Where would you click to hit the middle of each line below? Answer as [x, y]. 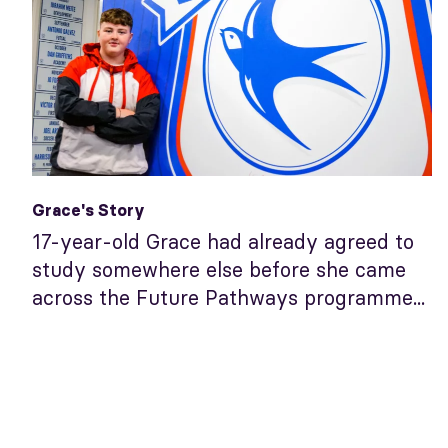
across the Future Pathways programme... [228, 297]
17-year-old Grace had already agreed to [223, 241]
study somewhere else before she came [219, 269]
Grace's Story [88, 209]
